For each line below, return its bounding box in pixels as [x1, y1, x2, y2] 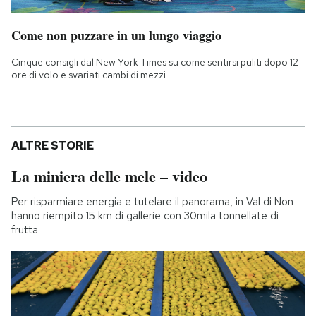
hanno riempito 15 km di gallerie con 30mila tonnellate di [11, 208, 279, 223]
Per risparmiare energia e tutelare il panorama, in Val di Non [11, 194, 293, 209]
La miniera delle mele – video [11, 164, 207, 188]
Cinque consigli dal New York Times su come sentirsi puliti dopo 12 [11, 55, 298, 68]
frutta [11, 222, 38, 237]
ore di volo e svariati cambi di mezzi [11, 68, 166, 81]
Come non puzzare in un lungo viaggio [11, 25, 221, 44]
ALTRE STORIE [11, 138, 94, 153]
